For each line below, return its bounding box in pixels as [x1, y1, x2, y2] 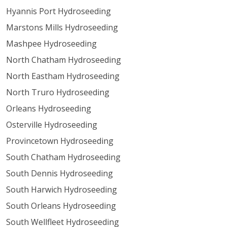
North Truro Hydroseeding [6, 87, 109, 98]
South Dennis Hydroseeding [6, 168, 113, 179]
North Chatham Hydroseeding [6, 54, 121, 65]
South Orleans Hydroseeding [6, 200, 116, 211]
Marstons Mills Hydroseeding [6, 22, 118, 33]
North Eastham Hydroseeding [6, 70, 120, 82]
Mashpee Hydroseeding [6, 38, 97, 49]
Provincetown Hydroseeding [6, 135, 113, 146]
